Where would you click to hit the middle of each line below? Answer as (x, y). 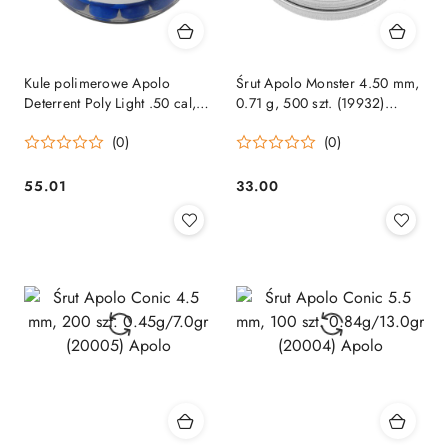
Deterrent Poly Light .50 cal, (110, 103)
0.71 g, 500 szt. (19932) (310, 103)
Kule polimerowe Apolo (97, 83)
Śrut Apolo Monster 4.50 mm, (328, 83)
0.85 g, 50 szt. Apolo (90, 123)
